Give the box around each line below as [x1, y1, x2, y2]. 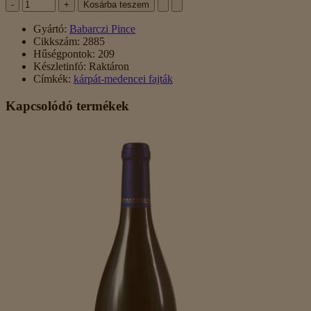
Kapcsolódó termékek [6, 98, 129, 113]
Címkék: [33, 73, 71, 85]
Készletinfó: [33, 60, 86, 73]
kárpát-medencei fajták [74, 73, 173, 85]
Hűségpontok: [33, 48, 95, 60]
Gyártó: [33, 23, 67, 35]
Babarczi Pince [69, 23, 135, 35]
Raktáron [86, 60, 129, 73]
